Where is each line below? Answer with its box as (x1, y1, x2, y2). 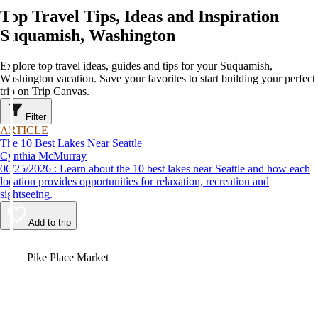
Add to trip (28, 217, 71, 228)
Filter (26, 111, 46, 122)
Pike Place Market (27, 251, 109, 263)
